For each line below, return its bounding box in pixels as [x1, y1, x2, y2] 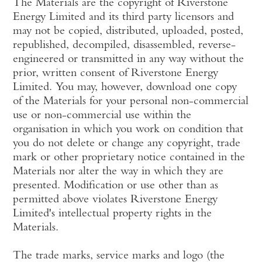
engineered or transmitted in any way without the [13, 54, 244, 65]
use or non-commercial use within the [13, 110, 192, 122]
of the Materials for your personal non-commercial [13, 96, 249, 108]
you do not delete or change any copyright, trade [13, 138, 241, 150]
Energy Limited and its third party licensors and [13, 12, 235, 23]
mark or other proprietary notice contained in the [13, 152, 246, 164]
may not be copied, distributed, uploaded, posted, [13, 26, 244, 37]
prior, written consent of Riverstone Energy [13, 68, 219, 80]
